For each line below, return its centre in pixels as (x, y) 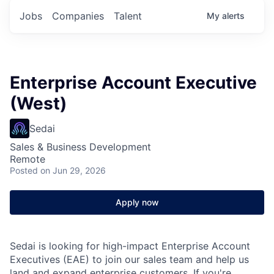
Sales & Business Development (80, 146)
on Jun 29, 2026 (73, 170)
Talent (128, 16)
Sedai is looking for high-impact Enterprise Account (130, 246)
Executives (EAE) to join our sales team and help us (129, 259)
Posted (24, 170)
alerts (233, 15)
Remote (28, 159)
